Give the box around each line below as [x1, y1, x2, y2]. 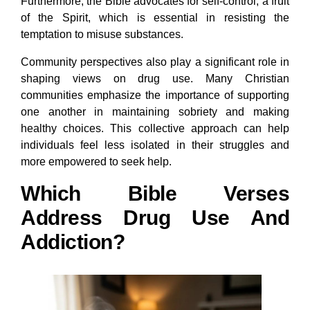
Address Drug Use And [21, 206, 289, 230]
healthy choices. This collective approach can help [21, 122, 289, 135]
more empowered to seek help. [21, 156, 172, 168]
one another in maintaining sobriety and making [21, 106, 289, 118]
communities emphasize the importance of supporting [21, 89, 289, 102]
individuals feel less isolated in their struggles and [21, 139, 289, 152]
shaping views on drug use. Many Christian [21, 73, 289, 85]
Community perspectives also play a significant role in [21, 56, 289, 69]
